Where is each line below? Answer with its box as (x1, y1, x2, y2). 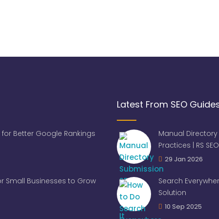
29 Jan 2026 (165, 154, 203, 164)
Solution (158, 187, 186, 197)
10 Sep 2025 (165, 201, 202, 211)
